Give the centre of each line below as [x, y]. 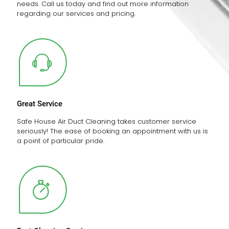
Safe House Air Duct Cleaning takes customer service [107, 121]
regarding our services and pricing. [76, 14]
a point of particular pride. [61, 141]
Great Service [40, 104]
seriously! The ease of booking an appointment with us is [112, 131]
